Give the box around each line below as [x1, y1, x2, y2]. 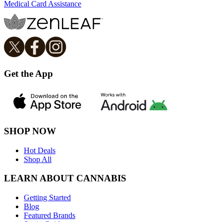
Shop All [24, 155, 52, 164]
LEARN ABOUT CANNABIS [4, 173, 126, 184]
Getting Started [24, 193, 71, 202]
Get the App [4, 68, 53, 79]
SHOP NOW [4, 125, 56, 136]
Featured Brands [24, 211, 75, 220]
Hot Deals [24, 146, 55, 155]
